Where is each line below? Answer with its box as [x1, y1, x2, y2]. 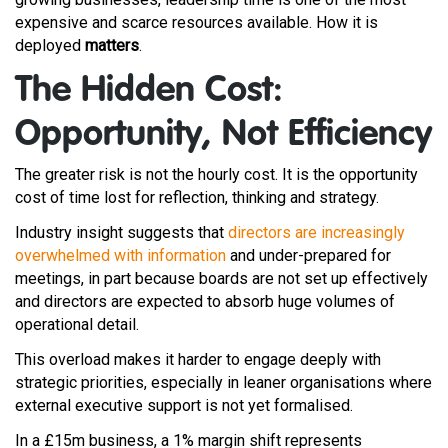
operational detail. [15, 315, 139, 334]
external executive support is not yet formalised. [15, 396, 353, 415]
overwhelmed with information [15, 246, 230, 265]
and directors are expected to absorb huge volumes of [15, 292, 395, 311]
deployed [15, 36, 85, 55]
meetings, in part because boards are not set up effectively [15, 269, 428, 288]
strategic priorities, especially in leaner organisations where [15, 373, 432, 392]
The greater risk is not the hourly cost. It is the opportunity [15, 165, 418, 184]
